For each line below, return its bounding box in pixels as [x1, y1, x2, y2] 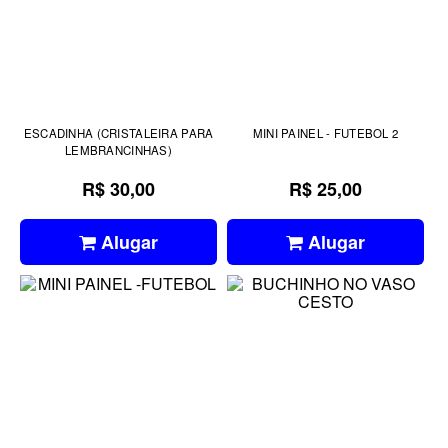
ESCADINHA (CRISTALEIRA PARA [23, 124, 214, 141]
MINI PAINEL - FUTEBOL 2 [252, 124, 399, 141]
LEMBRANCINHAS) [65, 141, 173, 158]
